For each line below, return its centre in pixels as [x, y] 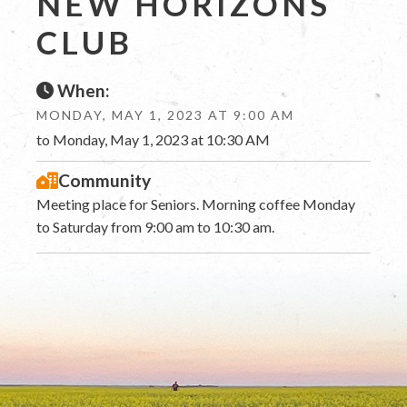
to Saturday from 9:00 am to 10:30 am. [155, 227]
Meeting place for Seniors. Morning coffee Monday [196, 204]
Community [104, 181]
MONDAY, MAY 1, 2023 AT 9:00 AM [165, 115]
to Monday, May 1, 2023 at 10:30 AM [153, 140]
